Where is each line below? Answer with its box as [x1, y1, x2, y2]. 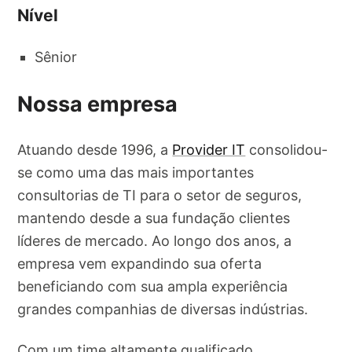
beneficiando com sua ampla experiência [17, 278, 288, 295]
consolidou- [245, 141, 328, 159]
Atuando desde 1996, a [17, 141, 173, 159]
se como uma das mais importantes [17, 164, 255, 181]
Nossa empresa [17, 90, 178, 117]
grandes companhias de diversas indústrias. [17, 301, 309, 318]
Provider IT [172, 141, 246, 159]
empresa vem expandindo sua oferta [17, 255, 262, 273]
